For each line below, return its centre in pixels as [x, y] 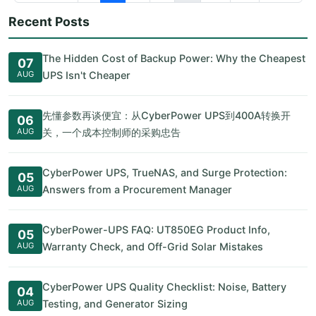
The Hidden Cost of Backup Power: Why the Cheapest [174, 58]
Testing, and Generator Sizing [115, 304]
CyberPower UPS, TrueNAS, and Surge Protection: [165, 172]
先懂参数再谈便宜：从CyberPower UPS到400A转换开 [166, 115]
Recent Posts [49, 22]
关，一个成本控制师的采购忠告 [111, 132]
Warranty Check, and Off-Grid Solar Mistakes [153, 247]
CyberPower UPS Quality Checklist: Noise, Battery [164, 287]
